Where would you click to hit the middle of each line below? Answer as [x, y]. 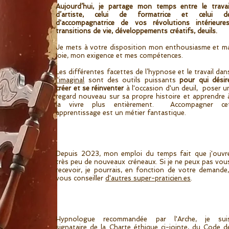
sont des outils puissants [132, 80]
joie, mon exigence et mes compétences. [120, 55]
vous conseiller [81, 178]
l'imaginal [70, 80]
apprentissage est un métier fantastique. [121, 113]
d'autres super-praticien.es [148, 178]
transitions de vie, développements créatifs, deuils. [137, 31]
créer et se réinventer [90, 88]
